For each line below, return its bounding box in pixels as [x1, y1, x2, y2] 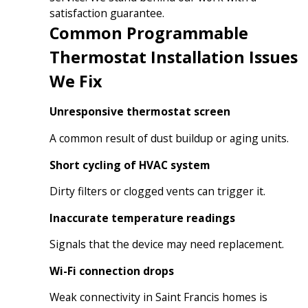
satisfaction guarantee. [49, 5, 164, 21]
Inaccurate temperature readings [49, 210, 235, 225]
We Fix [49, 69, 102, 92]
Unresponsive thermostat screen [49, 104, 230, 120]
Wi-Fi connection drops [49, 263, 174, 278]
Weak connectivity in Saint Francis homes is [49, 289, 267, 305]
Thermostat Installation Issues [49, 45, 298, 68]
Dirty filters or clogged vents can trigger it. [49, 184, 265, 199]
